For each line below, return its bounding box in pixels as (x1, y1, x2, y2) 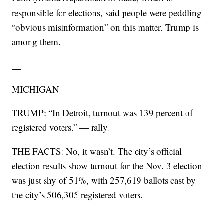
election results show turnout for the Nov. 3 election (12, 159, 202, 172)
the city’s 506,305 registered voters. (12, 188, 143, 201)
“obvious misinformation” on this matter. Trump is (12, 21, 199, 33)
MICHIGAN (12, 83, 60, 95)
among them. (12, 35, 61, 48)
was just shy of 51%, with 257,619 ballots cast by (12, 174, 196, 186)
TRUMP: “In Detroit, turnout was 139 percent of (12, 107, 193, 119)
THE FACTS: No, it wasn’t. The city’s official (12, 145, 182, 157)
